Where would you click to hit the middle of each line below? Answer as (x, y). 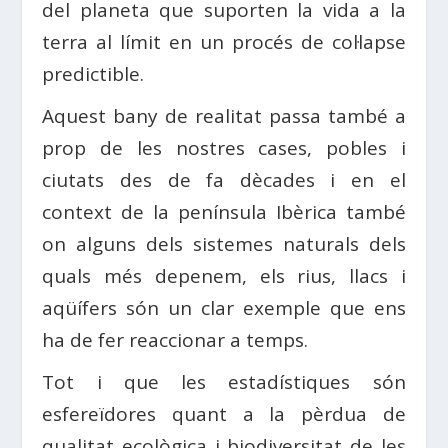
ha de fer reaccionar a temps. (175, 339)
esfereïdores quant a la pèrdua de (224, 413)
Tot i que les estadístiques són (224, 381)
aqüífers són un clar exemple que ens (224, 307)
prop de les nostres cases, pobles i (224, 147)
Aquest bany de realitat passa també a (224, 115)
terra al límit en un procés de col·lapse (224, 41)
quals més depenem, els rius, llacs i (224, 275)
